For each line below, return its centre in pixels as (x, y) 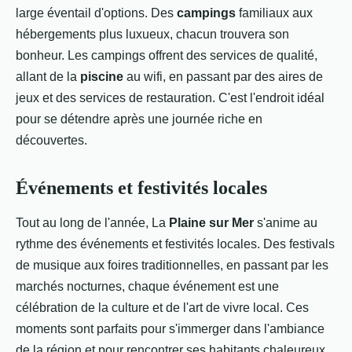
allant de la (48, 77)
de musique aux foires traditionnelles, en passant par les (172, 265)
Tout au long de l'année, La (91, 223)
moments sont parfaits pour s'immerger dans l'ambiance (170, 329)
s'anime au (286, 223)
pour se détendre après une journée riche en (139, 119)
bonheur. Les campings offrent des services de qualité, (167, 55)
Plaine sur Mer (210, 223)
